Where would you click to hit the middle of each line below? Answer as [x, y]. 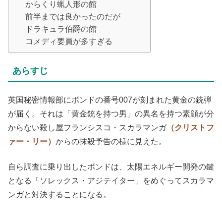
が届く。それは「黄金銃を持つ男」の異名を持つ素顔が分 [111, 114]
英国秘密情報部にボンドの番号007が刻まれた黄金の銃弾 [110, 100]
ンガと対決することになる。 [59, 194]
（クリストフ [190, 128]
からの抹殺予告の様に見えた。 [111, 142]
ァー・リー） [32, 142]
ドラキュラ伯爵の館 [61, 29]
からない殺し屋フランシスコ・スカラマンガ [87, 128]
